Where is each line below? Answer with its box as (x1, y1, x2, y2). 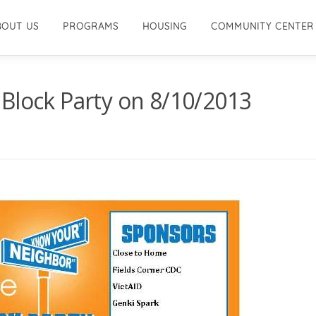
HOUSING (142, 20, 187, 32)
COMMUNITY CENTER (211, 20, 314, 32)
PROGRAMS (63, 20, 119, 32)
